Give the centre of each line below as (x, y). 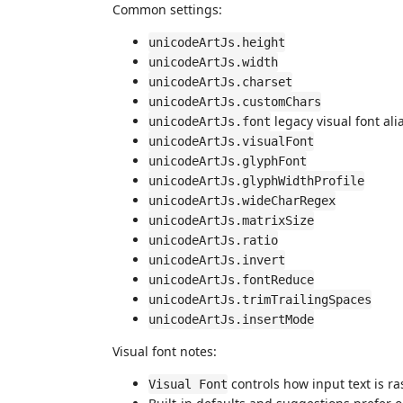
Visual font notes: (165, 351)
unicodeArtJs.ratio (213, 240)
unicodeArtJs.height (217, 42)
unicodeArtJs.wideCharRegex (242, 201)
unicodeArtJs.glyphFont (228, 161)
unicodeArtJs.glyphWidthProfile (256, 181)
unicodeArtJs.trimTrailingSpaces (260, 300)
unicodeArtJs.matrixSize (231, 220)
